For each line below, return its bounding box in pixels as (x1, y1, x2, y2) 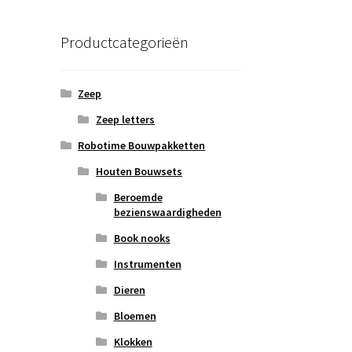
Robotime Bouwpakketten (78, 138, 206, 153)
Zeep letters (95, 112, 155, 127)
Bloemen (113, 309, 156, 324)
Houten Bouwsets (95, 164, 182, 179)
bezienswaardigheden (113, 205, 222, 220)
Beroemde (113, 190, 163, 205)
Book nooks (113, 231, 170, 246)
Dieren (113, 283, 145, 298)
